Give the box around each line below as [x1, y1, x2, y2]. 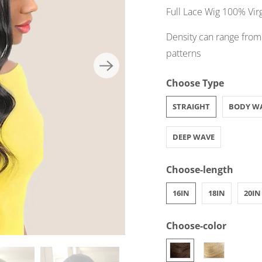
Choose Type [166, 77, 224, 90]
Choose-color [166, 219, 226, 233]
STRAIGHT [173, 101, 210, 112]
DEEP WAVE [173, 132, 215, 143]
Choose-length [166, 163, 233, 177]
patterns [166, 47, 201, 60]
